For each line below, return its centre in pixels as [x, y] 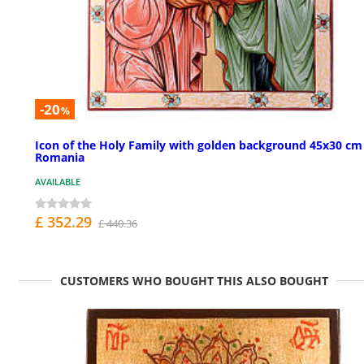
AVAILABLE [58, 182]
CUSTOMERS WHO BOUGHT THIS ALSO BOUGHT [194, 281]
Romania [60, 158]
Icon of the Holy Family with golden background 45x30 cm [199, 145]
